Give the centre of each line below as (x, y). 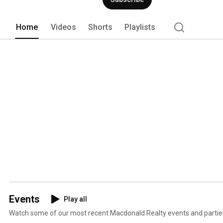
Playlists (140, 27)
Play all (75, 199)
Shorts (100, 27)
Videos (63, 27)
